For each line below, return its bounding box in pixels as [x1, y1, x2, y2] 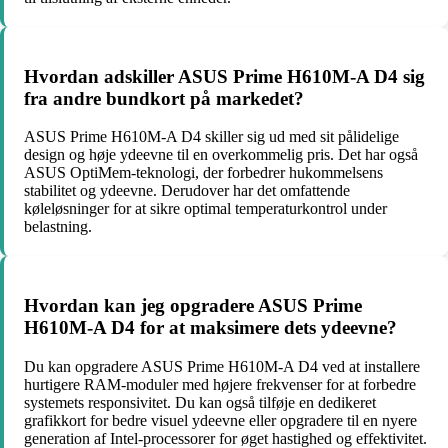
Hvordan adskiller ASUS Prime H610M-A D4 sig [24, 65, 425, 87]
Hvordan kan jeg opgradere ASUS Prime [24, 295, 362, 317]
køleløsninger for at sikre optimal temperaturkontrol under [24, 200, 387, 218]
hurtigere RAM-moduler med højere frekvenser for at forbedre [24, 375, 416, 393]
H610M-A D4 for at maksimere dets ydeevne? [24, 317, 397, 339]
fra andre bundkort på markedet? [24, 87, 304, 109]
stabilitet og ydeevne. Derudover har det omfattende [24, 182, 350, 200]
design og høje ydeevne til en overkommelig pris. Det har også [24, 146, 418, 164]
